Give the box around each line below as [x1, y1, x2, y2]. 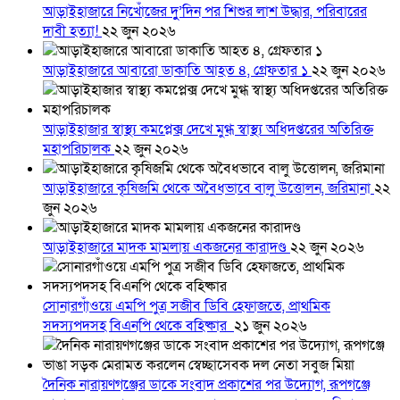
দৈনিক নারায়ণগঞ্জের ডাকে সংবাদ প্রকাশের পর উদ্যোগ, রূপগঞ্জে [43, 375, 371, 396]
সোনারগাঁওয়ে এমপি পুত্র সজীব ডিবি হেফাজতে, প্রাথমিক [43, 296, 330, 317]
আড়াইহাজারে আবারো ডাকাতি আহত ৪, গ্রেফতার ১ [43, 61, 312, 81]
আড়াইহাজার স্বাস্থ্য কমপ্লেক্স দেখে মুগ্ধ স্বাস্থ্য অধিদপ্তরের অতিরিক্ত [43, 120, 373, 140]
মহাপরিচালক [43, 139, 114, 160]
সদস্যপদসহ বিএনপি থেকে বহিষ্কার [43, 316, 234, 337]
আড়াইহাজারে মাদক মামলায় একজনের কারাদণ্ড [43, 237, 290, 258]
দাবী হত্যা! [43, 21, 102, 42]
